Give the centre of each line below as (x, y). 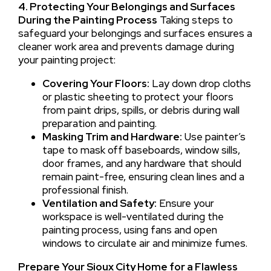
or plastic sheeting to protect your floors (138, 96)
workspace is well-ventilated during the (133, 216)
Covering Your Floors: (96, 83)
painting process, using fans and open (129, 230)
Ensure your (185, 203)
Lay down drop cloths (200, 83)
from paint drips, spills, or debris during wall (141, 110)
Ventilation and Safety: (99, 203)
